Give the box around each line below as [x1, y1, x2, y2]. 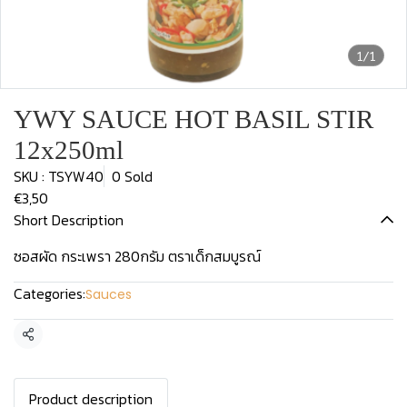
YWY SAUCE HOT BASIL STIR [14, 104, 373, 134]
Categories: [14, 283, 85, 304]
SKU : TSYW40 [14, 165, 104, 187]
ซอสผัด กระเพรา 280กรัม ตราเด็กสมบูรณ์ [14, 245, 261, 267]
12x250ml [14, 135, 124, 164]
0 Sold [112, 165, 153, 187]
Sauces [85, 285, 132, 303]
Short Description [14, 209, 124, 231]
